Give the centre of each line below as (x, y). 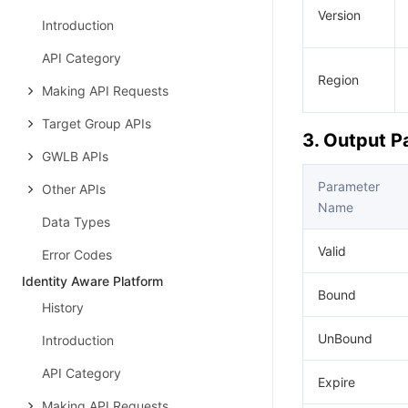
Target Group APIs (97, 123)
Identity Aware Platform (92, 281)
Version (339, 15)
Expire (337, 382)
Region (338, 80)
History (63, 307)
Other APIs (74, 189)
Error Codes (77, 255)
